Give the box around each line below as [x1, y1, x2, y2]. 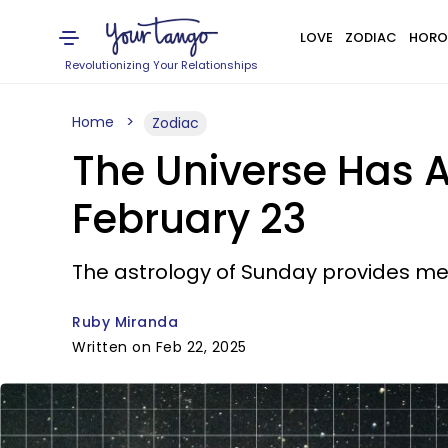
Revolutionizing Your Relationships [65, 57, 259, 73]
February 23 [72, 191, 306, 247]
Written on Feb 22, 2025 [72, 337, 247, 357]
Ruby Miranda [72, 312, 178, 332]
